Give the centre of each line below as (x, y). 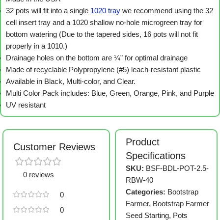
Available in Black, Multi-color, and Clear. (71, 82)
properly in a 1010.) (37, 46)
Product (143, 142)
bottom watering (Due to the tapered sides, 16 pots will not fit (102, 34)
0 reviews (39, 175)
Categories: (146, 192)
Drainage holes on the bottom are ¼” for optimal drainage (97, 58)
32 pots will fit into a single (48, 11)
